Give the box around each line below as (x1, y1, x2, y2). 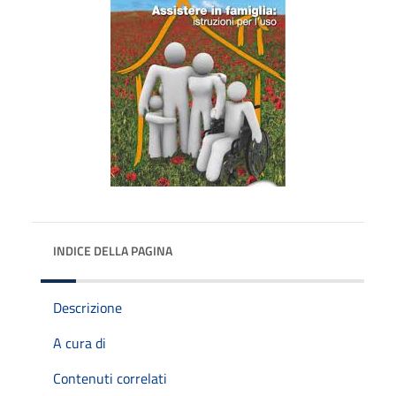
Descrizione (53, 296, 122, 318)
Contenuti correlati (53, 367, 167, 389)
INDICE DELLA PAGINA (53, 240, 172, 260)
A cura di (53, 331, 106, 354)
